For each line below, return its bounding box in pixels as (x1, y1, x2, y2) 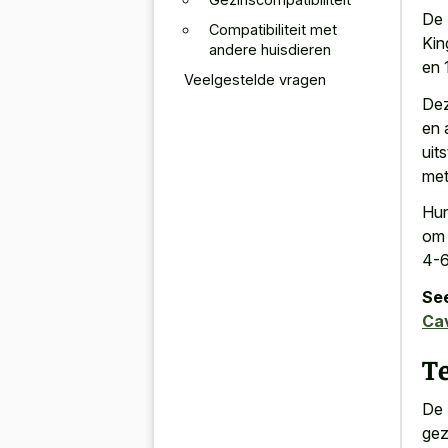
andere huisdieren (209, 40, 331, 58)
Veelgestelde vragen (184, 70, 326, 88)
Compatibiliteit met (209, 20, 337, 38)
